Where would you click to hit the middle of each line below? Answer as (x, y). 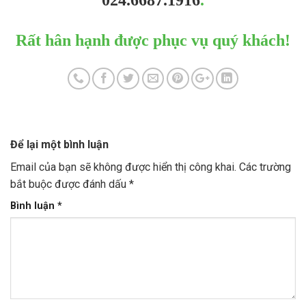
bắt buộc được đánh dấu (70, 184)
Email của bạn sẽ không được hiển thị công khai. (123, 167)
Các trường (265, 167)
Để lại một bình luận (61, 144)
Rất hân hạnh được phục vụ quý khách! (153, 40)
